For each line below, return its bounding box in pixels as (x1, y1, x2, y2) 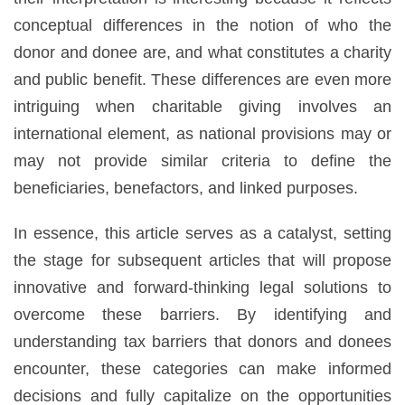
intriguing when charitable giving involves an (14, 97, 391, 116)
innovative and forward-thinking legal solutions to (14, 278, 391, 297)
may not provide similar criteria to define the (14, 151, 391, 170)
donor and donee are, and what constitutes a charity (14, 42, 391, 61)
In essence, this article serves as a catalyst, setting (14, 223, 391, 242)
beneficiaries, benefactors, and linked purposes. (14, 178, 358, 197)
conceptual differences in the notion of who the (14, 15, 391, 34)
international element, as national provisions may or (14, 124, 391, 143)
